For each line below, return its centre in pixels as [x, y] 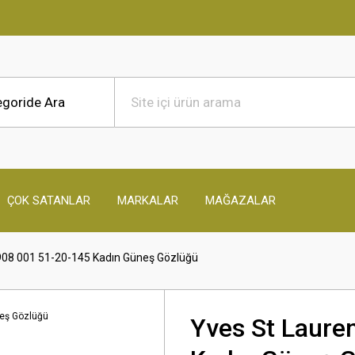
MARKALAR [148, 200]
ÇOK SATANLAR [49, 200]
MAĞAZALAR [240, 200]
